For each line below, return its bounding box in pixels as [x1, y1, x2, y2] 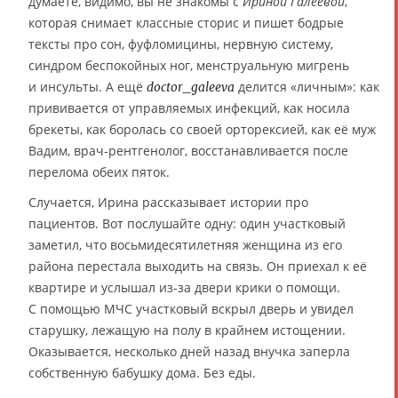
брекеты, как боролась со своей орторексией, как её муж [28, 121, 376, 138]
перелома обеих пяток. [28, 163, 170, 180]
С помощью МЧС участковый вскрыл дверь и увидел [28, 300, 354, 317]
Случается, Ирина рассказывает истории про [28, 194, 308, 211]
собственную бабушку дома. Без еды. [28, 364, 256, 381]
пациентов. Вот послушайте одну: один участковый [28, 215, 346, 232]
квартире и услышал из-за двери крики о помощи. [28, 279, 340, 296]
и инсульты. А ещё [28, 78, 147, 95]
